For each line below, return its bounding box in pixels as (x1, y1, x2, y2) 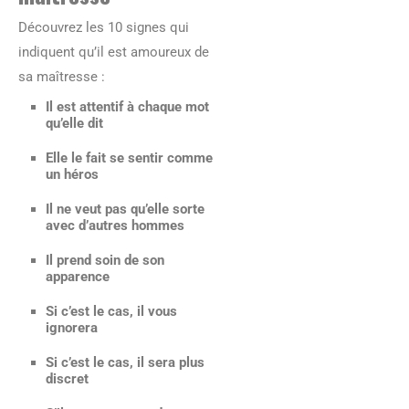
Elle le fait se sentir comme (46, 150, 213, 167)
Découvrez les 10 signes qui (18, 19, 189, 37)
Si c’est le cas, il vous (46, 303, 177, 320)
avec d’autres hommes (46, 217, 184, 235)
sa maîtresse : (18, 68, 105, 86)
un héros (46, 166, 99, 184)
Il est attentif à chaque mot (46, 99, 209, 116)
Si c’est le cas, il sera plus (46, 354, 204, 372)
